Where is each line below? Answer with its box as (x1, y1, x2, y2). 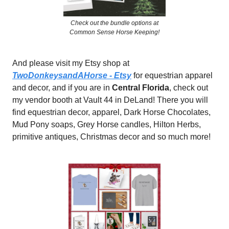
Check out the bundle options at (71, 19, 158, 27)
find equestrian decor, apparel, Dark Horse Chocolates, (12, 107, 211, 117)
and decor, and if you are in (12, 83, 112, 92)
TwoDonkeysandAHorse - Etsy (12, 71, 131, 80)
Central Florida (112, 83, 169, 92)
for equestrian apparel (131, 71, 213, 80)
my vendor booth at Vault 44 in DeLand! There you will (12, 95, 208, 104)
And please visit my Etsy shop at (12, 58, 129, 67)
